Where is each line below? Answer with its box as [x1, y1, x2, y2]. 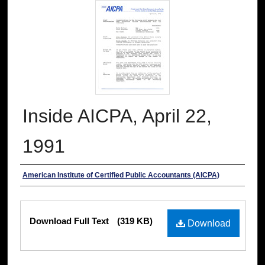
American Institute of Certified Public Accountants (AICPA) [22, 171, 219, 180]
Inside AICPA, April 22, [22, 105, 212, 127]
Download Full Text [30, 216, 111, 227]
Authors [20, 169, 66, 185]
